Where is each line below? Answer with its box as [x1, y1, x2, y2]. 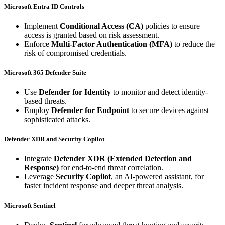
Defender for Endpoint [51, 106, 129, 115]
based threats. [24, 97, 69, 106]
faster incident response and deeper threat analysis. [24, 181, 183, 190]
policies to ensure [143, 21, 200, 30]
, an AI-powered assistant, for [111, 172, 204, 181]
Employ [24, 106, 51, 115]
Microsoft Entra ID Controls [4, 2, 84, 10]
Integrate [24, 154, 54, 163]
